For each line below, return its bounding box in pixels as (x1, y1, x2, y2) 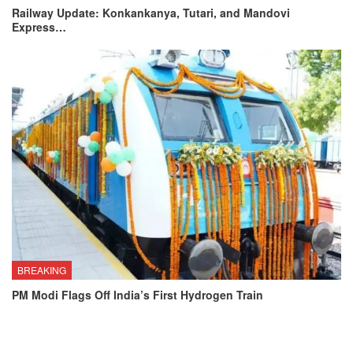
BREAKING (17, 263, 66, 277)
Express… (12, 18, 66, 35)
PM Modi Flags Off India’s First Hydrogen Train (12, 287, 263, 303)
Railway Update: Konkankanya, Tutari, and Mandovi (12, 4, 290, 20)
